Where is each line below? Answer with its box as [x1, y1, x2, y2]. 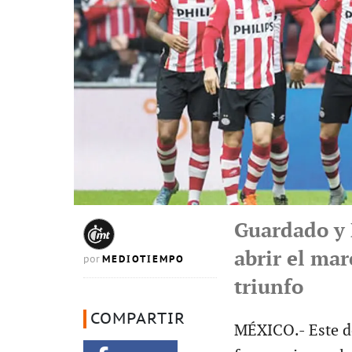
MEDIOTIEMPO [102, 252, 185, 266]
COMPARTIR [90, 310, 185, 328]
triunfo [233, 275, 303, 300]
